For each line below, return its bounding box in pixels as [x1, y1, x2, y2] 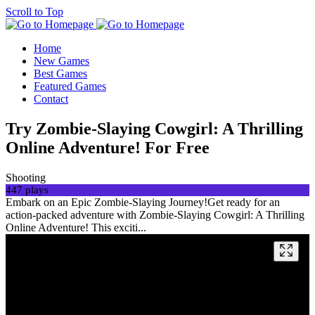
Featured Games [34, 80, 106, 92]
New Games [34, 55, 89, 67]
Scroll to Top [6, 6, 63, 18]
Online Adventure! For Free [6, 138, 210, 157]
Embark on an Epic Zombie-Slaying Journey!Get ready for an [6, 195, 280, 208]
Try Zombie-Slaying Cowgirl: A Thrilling [6, 119, 303, 138]
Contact [34, 93, 68, 105]
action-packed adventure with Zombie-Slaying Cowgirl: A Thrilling [6, 208, 304, 221]
